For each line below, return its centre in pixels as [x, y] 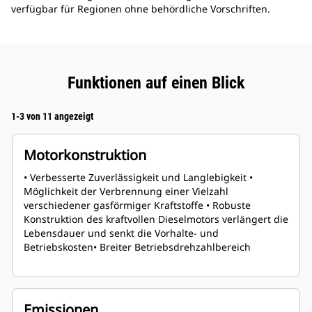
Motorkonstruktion [85, 155]
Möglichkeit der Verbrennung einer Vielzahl [126, 192]
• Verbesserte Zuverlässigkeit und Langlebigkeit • [138, 178]
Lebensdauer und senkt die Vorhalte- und [121, 233]
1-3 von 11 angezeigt [52, 117]
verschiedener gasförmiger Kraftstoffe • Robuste [137, 205]
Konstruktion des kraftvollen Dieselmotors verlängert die [156, 219]
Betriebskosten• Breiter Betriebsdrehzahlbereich [137, 247]
